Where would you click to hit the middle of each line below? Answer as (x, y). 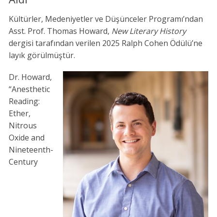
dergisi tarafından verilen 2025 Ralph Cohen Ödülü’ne (105, 43)
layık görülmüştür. (42, 55)
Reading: (24, 101)
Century (23, 162)
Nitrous (23, 125)
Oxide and (26, 137)
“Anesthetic (29, 89)
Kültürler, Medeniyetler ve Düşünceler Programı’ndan (106, 19)
